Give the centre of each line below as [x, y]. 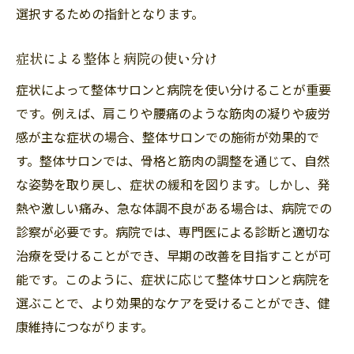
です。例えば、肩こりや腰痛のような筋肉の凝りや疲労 [173, 113]
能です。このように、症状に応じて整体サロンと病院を [173, 279]
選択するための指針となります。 [110, 13]
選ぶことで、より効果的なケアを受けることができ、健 [173, 302]
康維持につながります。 [85, 326]
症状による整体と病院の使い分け [117, 58]
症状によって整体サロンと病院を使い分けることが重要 [173, 89]
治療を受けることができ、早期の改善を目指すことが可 [173, 255]
